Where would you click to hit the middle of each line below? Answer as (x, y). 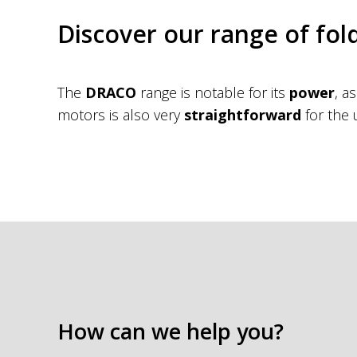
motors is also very (121, 114)
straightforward (243, 114)
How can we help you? (171, 331)
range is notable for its (213, 92)
